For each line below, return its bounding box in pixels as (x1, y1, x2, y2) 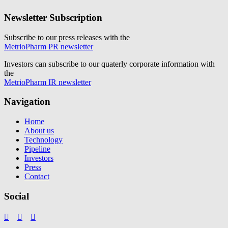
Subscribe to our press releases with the (4, 33, 130, 42)
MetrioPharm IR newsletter (4, 77, 91, 87)
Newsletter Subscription (4, 12, 102, 23)
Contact (24, 172, 49, 181)
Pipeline (24, 144, 50, 153)
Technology (24, 135, 63, 144)
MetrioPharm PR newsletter (4, 42, 93, 51)
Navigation (4, 96, 50, 107)
